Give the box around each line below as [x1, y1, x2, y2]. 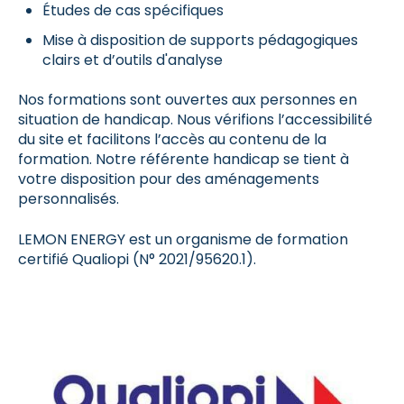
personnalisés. [18, 188, 123, 210]
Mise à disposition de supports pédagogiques [42, 29, 359, 50]
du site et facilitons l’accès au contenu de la [18, 129, 326, 151]
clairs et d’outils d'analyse [42, 49, 224, 70]
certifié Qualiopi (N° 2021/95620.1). [18, 248, 256, 270]
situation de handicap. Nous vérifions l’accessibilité [18, 109, 372, 131]
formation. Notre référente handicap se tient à [18, 149, 349, 170]
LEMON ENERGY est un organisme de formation [18, 228, 348, 250]
